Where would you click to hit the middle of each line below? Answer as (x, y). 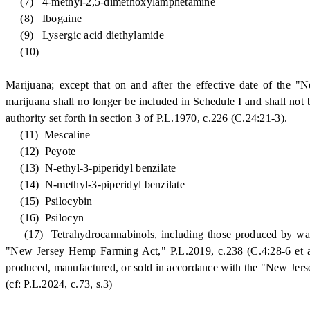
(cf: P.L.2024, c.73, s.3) (59, 284)
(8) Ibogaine (44, 18)
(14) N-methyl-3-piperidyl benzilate (95, 184)
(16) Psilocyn (45, 218)
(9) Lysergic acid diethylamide (85, 35)
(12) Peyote (41, 151)
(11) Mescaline (48, 135)
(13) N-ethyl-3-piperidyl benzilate (91, 168)
